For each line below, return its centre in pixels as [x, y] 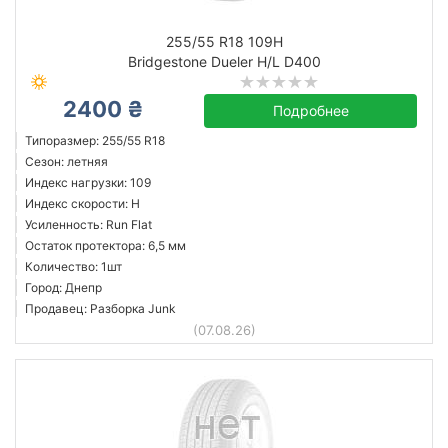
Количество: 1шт [73, 266]
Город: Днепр [63, 287]
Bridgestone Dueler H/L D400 [224, 61]
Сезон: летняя [66, 161]
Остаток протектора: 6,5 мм [105, 245]
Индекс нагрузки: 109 [88, 182]
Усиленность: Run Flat [88, 224]
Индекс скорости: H [82, 203]
